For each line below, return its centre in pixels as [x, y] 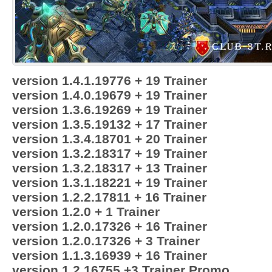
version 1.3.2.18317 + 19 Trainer [110, 153]
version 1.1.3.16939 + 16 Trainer [110, 255]
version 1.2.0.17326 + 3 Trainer [106, 241]
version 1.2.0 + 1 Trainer [86, 212]
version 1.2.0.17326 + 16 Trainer [110, 226]
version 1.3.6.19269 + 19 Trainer [110, 110]
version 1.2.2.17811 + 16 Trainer [109, 197]
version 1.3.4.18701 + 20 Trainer [110, 139]
